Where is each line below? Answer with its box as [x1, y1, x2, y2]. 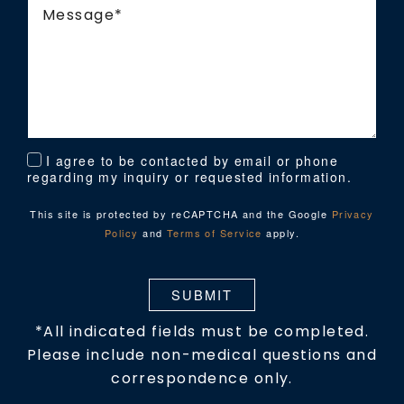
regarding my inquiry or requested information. [27, 167, 353, 186]
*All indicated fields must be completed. [34, 320, 370, 342]
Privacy [331, 206, 374, 221]
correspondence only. [111, 367, 293, 389]
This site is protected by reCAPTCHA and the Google [30, 206, 332, 221]
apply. [262, 225, 299, 240]
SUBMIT [171, 284, 233, 304]
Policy [105, 225, 139, 240]
